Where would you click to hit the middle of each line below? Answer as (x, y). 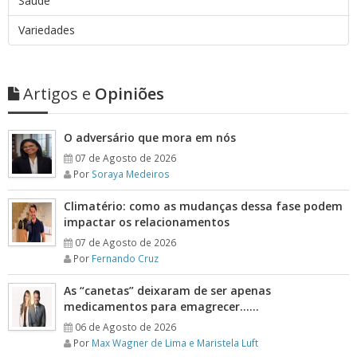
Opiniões (127, 93)
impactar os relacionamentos (147, 222)
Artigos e (57, 93)
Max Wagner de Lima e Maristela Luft (175, 342)
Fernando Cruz (125, 258)
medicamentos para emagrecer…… (161, 306)
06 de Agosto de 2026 (126, 326)
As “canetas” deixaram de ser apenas (167, 290)
